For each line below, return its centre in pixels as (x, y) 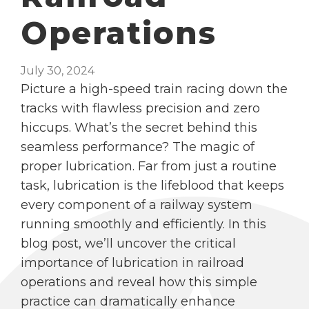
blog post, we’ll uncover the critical (128, 243)
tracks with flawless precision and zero (140, 108)
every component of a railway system (137, 205)
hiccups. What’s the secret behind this (139, 128)
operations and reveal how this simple (139, 282)
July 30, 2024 (58, 71)
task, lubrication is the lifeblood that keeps (152, 186)
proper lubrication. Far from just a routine (149, 166)
